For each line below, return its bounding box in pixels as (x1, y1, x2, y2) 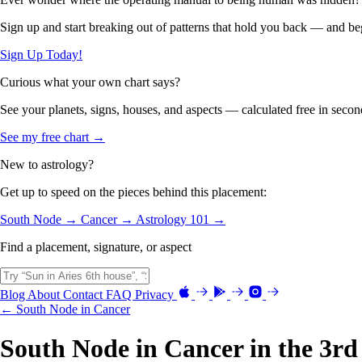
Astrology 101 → (136, 212, 225, 226)
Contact (63, 287, 106, 301)
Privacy (135, 287, 177, 301)
